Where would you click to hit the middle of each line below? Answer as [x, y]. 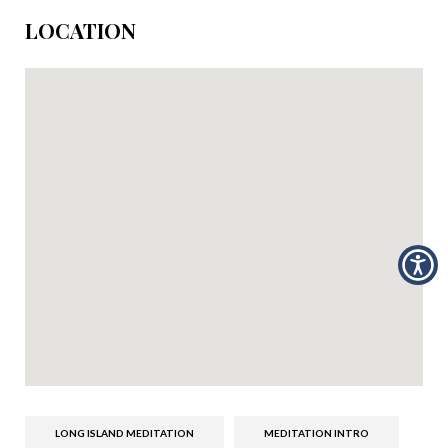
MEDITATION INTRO [316, 433]
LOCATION [80, 30]
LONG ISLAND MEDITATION [124, 433]
